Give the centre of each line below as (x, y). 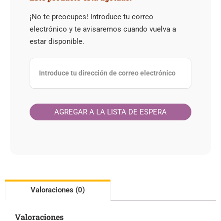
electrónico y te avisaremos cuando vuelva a (103, 29)
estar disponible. (57, 41)
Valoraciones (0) (58, 190)
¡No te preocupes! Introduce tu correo (92, 17)
